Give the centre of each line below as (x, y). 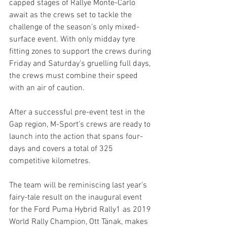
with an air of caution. (47, 88)
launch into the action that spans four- (76, 137)
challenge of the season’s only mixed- (74, 27)
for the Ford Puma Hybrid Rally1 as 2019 (81, 210)
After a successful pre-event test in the (78, 112)
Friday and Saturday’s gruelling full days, (81, 64)
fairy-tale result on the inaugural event (77, 198)
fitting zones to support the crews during (81, 52)
